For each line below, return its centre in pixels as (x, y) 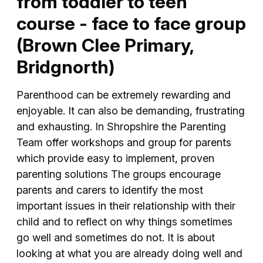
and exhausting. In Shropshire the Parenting (121, 126)
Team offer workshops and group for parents (124, 142)
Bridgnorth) (65, 66)
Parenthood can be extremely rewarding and (124, 95)
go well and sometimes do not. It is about (116, 237)
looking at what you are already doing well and (129, 253)
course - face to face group (131, 23)
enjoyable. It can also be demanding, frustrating (131, 110)
